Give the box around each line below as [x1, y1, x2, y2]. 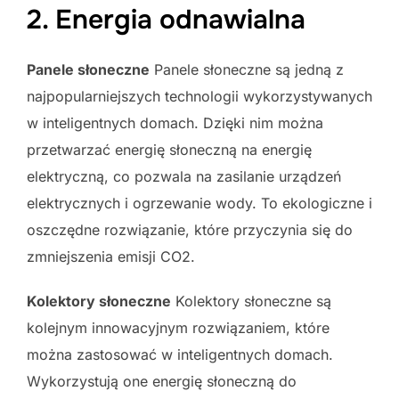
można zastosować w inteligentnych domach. [27, 345, 333, 363]
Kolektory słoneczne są [171, 291, 331, 310]
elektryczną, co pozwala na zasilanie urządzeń [27, 167, 341, 185]
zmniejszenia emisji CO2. [27, 247, 195, 265]
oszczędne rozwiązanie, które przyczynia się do [27, 220, 353, 239]
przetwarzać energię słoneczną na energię [27, 140, 312, 159]
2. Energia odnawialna [27, 2, 305, 37]
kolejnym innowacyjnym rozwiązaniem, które [27, 318, 330, 337]
